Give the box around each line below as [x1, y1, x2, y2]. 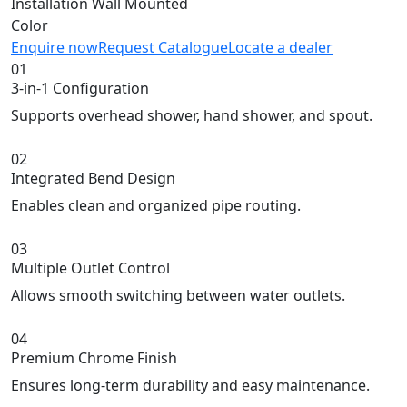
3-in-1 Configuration [11, 77, 149, 98]
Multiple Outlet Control [11, 257, 170, 278]
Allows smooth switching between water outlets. [11, 284, 345, 305]
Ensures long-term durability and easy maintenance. [11, 374, 370, 395]
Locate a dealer [228, 36, 333, 57]
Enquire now [11, 36, 98, 57]
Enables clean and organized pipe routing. [11, 194, 301, 215]
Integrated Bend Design [11, 167, 175, 188]
